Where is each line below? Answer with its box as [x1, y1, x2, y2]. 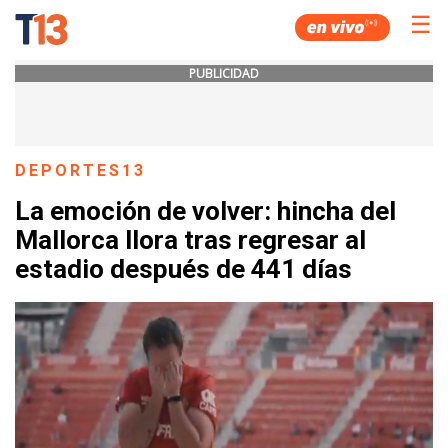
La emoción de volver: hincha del [15, 196, 396, 227]
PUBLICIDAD [189, 65, 259, 82]
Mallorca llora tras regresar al [15, 225, 366, 256]
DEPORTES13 [15, 161, 147, 180]
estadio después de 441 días [15, 254, 352, 285]
